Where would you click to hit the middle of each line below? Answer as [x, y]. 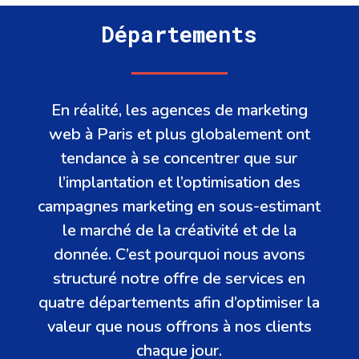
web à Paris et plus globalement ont [179, 135]
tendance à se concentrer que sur [179, 159]
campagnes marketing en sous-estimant [179, 207]
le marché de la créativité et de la [179, 231]
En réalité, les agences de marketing [179, 111]
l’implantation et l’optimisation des [179, 183]
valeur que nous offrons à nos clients [179, 327]
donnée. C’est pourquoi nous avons [179, 255]
